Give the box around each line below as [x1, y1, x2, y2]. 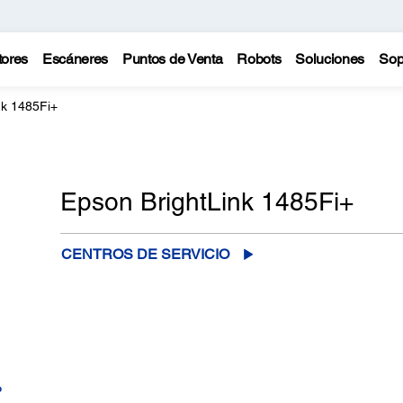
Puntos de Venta [122, 50, 223, 67]
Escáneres [41, 50, 109, 67]
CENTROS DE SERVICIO [60, 246, 229, 263]
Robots [237, 50, 282, 67]
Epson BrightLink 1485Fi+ [59, 187, 354, 217]
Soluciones [295, 50, 365, 67]
